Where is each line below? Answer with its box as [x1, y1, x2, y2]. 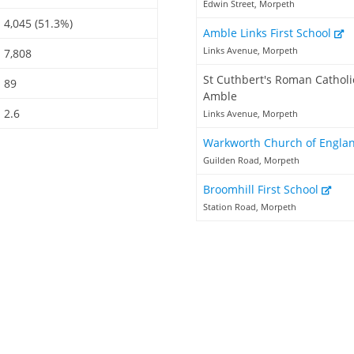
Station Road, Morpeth [203, 201, 296, 213]
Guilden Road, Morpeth [203, 154, 299, 167]
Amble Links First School [203, 25, 334, 41]
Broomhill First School [203, 182, 322, 198]
